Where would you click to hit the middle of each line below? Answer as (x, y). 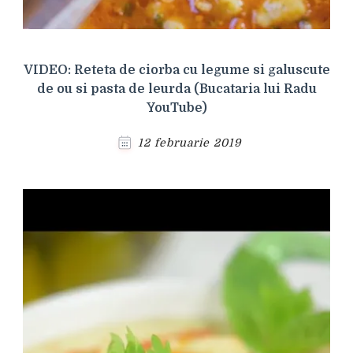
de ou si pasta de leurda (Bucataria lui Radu (176, 89)
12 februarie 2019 (190, 143)
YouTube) (176, 108)
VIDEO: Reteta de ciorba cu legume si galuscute (176, 71)
